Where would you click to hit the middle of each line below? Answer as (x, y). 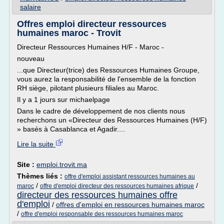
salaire (30, 7)
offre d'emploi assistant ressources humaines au (130, 176)
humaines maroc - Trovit (69, 33)
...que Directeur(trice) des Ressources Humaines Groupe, (108, 70)
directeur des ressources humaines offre (97, 195)
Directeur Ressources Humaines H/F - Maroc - (90, 47)
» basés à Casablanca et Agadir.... (71, 129)
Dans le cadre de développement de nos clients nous (101, 111)
